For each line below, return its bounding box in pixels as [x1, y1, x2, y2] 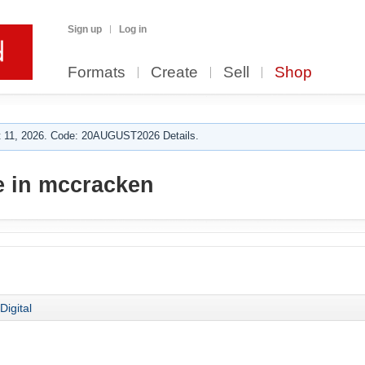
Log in [119, 24, 147, 35]
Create [151, 64, 198, 81]
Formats [68, 64, 125, 81]
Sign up [68, 24, 102, 35]
